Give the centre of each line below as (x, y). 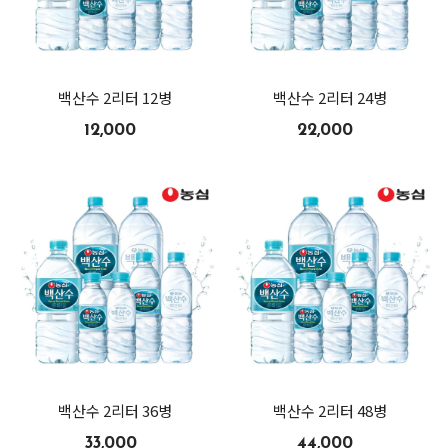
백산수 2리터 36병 (115, 410)
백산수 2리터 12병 (115, 97)
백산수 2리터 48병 (330, 410)
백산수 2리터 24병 (330, 97)
